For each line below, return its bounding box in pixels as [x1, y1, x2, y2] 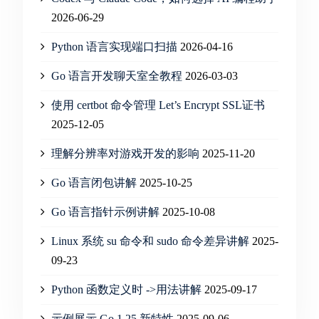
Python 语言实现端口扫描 [51, 41, 177, 53]
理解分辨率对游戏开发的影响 [51, 147, 199, 159]
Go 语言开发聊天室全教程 [51, 70, 182, 82]
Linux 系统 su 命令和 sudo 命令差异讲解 [51, 235, 249, 247]
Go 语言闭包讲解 [51, 177, 137, 189]
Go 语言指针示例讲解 [51, 206, 159, 218]
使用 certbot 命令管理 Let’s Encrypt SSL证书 [51, 99, 265, 111]
